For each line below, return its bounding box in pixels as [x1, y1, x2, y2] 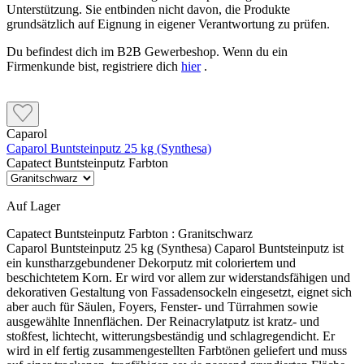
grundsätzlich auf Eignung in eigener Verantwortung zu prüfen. [6, 17, 330, 32]
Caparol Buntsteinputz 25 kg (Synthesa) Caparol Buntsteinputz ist [6, 241, 344, 256]
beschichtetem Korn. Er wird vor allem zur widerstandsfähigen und [6, 271, 350, 285]
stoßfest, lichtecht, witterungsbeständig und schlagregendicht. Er [6, 329, 335, 344]
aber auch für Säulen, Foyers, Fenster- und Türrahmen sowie [6, 300, 318, 314]
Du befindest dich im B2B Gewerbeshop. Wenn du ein [6, 45, 288, 59]
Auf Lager [6, 199, 60, 214]
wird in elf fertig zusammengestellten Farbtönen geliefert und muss [6, 344, 347, 358]
